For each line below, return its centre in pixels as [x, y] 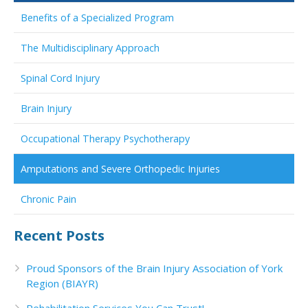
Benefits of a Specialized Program [97, 18]
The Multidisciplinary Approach [90, 48]
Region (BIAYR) [62, 283]
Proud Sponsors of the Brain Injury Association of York [154, 268]
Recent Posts [59, 235]
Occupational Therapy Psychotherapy [105, 139]
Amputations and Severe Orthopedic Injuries [120, 169]
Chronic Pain [48, 199]
